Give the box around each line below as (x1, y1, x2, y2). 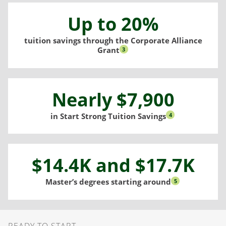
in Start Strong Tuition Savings (50, 110, 166, 121)
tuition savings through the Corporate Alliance (24, 35, 202, 46)
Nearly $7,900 (51, 87, 175, 112)
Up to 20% (68, 12, 158, 37)
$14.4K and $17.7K (31, 153, 195, 178)
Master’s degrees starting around (45, 177, 171, 187)
